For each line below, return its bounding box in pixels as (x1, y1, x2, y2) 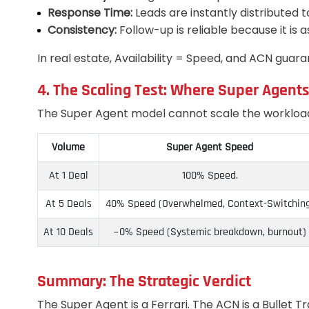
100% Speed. (181, 168, 238, 183)
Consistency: (48, 22, 117, 39)
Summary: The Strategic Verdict (37, 271, 251, 292)
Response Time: (48, 5, 132, 21)
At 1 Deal (48, 168, 88, 183)
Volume (52, 140, 85, 155)
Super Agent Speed (166, 140, 253, 155)
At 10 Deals (43, 225, 93, 240)
